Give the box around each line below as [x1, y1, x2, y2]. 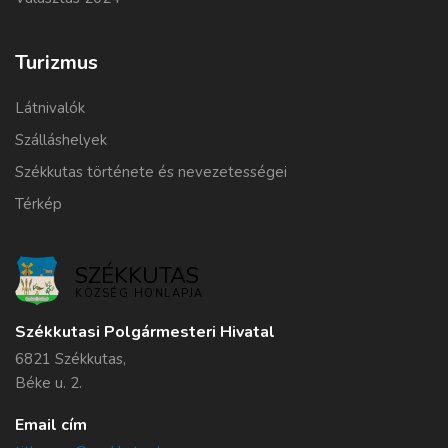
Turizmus [15, 49, 98, 77]
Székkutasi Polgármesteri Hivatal [15, 321, 275, 344]
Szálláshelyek [15, 130, 107, 151]
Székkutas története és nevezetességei [15, 162, 287, 183]
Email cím [15, 414, 87, 437]
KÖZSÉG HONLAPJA [75, 285, 204, 301]
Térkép [15, 194, 62, 215]
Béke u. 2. [15, 373, 82, 394]
